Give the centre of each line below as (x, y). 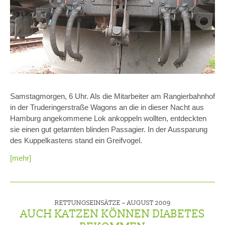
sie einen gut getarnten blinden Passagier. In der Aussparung (109, 130)
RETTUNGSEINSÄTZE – (91, 203)
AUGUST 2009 (149, 203)
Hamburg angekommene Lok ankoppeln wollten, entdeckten (108, 119)
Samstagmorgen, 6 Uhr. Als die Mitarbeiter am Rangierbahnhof (113, 96)
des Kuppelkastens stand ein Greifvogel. (78, 141)
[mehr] (21, 158)
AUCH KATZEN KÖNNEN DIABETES (113, 214)
